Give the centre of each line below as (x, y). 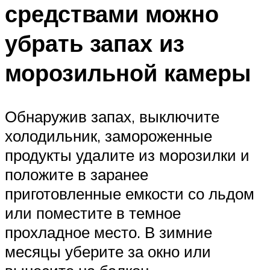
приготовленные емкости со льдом (130, 193)
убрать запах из (95, 43)
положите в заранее (77, 174)
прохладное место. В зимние (108, 232)
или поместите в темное (93, 212)
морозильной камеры (128, 72)
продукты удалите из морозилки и (127, 155)
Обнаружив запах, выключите (112, 116)
